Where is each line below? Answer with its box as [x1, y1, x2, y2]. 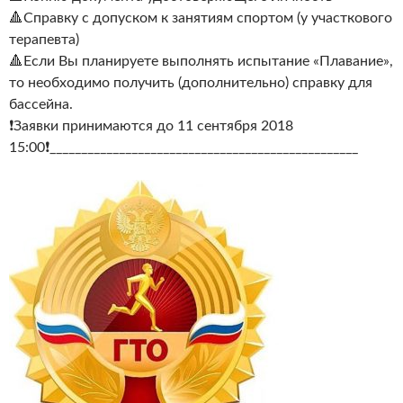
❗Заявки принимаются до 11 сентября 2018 [9, 118, 293, 133]
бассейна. [9, 96, 73, 112]
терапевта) [9, 31, 79, 47]
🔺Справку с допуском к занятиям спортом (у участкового [9, 10, 392, 25]
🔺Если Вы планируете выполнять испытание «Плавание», [9, 53, 393, 68]
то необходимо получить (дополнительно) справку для [9, 75, 372, 90]
